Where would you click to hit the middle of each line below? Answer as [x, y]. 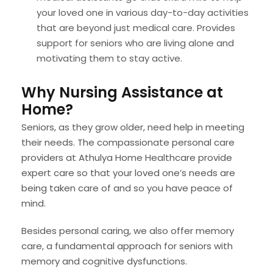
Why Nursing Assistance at [122, 92]
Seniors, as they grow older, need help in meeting [133, 127]
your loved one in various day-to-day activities [143, 12]
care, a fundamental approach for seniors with [127, 246]
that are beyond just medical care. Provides [136, 27]
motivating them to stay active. [109, 58]
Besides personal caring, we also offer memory [128, 230]
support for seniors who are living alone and [135, 43]
